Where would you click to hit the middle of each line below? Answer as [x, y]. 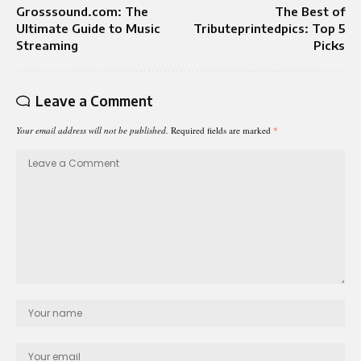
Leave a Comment [94, 100]
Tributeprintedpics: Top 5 [269, 28]
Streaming [47, 45]
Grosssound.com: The [82, 11]
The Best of [310, 11]
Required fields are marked [222, 130]
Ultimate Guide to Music [88, 28]
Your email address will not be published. [92, 130]
